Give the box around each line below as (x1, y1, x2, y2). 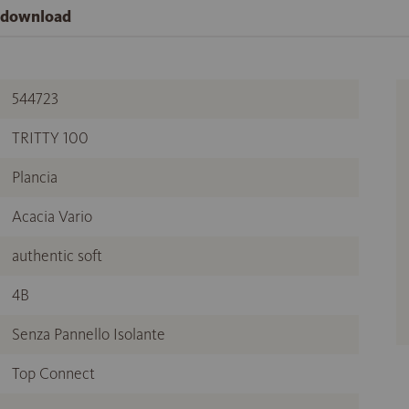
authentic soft (12, 246, 102, 267)
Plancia (12, 167, 58, 188)
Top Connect (12, 363, 95, 384)
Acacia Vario (12, 206, 92, 227)
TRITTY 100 (12, 128, 89, 149)
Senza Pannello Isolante (12, 324, 165, 345)
